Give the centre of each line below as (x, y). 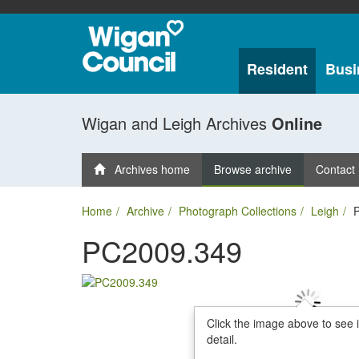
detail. (222, 339)
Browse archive (253, 169)
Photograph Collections (238, 211)
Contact (335, 169)
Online (297, 123)
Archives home (147, 169)
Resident (277, 69)
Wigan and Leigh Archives (177, 123)
